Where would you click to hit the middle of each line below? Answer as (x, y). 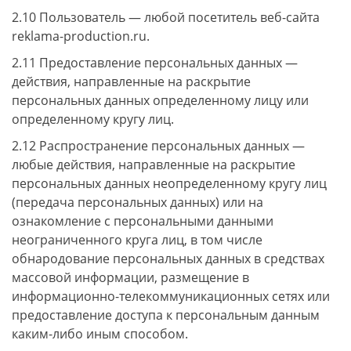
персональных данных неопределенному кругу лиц (169, 183)
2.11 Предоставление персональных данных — (155, 63)
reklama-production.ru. (81, 36)
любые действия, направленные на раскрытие (154, 165)
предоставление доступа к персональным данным (166, 315)
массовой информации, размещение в (130, 277)
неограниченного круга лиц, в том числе (137, 240)
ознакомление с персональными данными (143, 221)
